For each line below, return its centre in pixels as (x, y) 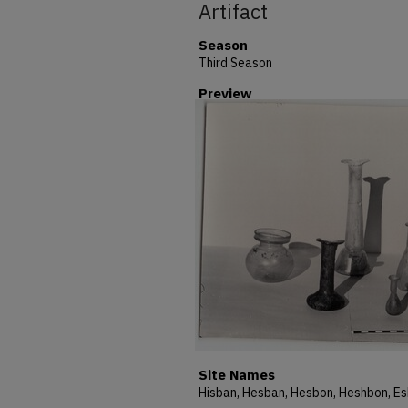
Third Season (235, 63)
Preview (225, 93)
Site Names (237, 375)
